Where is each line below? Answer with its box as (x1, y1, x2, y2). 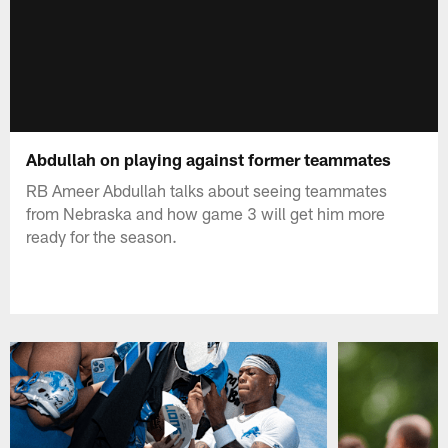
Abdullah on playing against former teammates (26, 148, 392, 169)
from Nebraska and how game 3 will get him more (26, 202, 386, 223)
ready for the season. (26, 225, 178, 246)
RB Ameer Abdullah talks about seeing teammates (26, 179, 388, 200)
